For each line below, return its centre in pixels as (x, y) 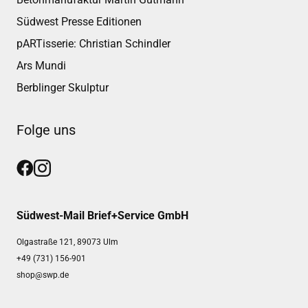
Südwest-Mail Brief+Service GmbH (102, 216)
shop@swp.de (43, 275)
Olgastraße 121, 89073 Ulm (67, 242)
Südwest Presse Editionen (79, 22)
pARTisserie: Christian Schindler (93, 44)
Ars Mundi (41, 66)
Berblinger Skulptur (63, 88)
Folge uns (46, 130)
